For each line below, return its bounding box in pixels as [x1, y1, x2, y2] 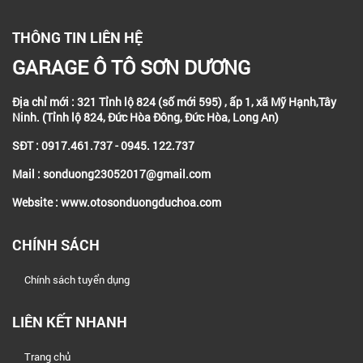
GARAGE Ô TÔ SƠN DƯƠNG [12, 53, 250, 80]
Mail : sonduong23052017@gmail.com [12, 165, 211, 181]
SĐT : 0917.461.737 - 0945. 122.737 [12, 137, 194, 153]
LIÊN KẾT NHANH [12, 311, 127, 331]
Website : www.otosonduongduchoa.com [12, 194, 221, 210]
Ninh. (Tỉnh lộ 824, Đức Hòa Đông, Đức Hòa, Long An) [12, 109, 279, 125]
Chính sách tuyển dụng [24, 271, 130, 287]
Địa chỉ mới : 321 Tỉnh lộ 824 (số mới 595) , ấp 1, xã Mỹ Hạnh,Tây [12, 93, 336, 109]
